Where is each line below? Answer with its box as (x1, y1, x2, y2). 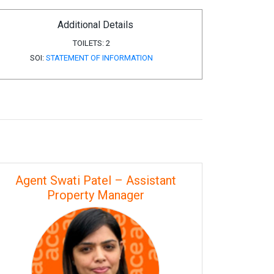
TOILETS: (73, 39, 105, 48)
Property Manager (46, 188, 144, 202)
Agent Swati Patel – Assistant (15, 173, 176, 188)
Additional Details (57, 19, 133, 31)
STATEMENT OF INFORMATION (46, 53, 154, 62)
